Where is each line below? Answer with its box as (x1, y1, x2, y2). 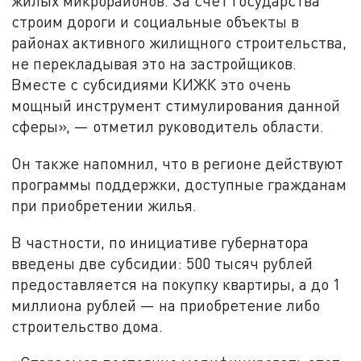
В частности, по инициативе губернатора (11, 232, 309, 251)
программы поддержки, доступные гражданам (11, 174, 347, 193)
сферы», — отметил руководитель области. (11, 117, 325, 136)
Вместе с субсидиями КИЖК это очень (11, 75, 292, 94)
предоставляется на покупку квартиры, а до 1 (11, 274, 342, 293)
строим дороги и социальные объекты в (11, 12, 300, 31)
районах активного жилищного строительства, (11, 33, 347, 52)
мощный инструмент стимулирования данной (11, 96, 341, 115)
